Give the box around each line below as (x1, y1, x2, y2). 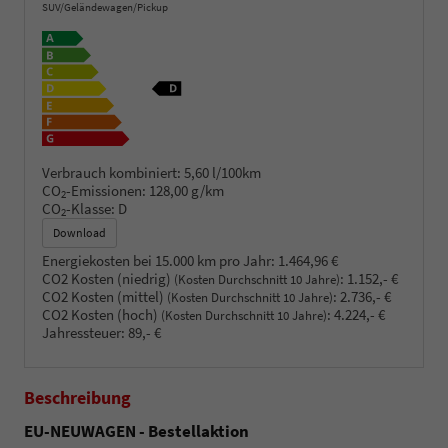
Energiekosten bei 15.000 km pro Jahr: (42, 250, 275, 270)
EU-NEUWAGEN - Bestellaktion (24, 420, 249, 443)
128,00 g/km (149, 180, 224, 200)
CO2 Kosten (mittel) (42, 286, 167, 306)
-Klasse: (66, 198, 115, 218)
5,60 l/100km (184, 162, 261, 182)
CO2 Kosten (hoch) (42, 304, 161, 324)
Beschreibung (24, 386, 131, 410)
